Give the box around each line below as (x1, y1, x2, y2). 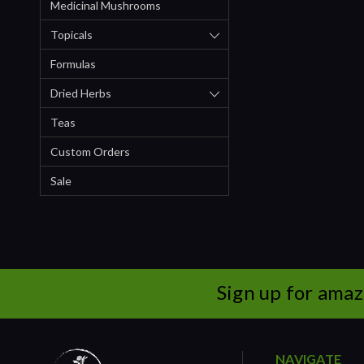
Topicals (50, 27, 93, 41)
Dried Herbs (50, 85, 111, 100)
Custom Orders (50, 144, 130, 158)
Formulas (50, 56, 96, 71)
